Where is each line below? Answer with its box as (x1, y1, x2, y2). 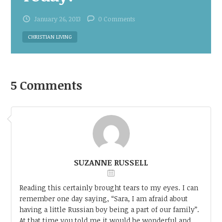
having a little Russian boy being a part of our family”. (19, 205, 200, 215)
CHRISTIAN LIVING (27, 33, 72, 41)
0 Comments (98, 14, 135, 24)
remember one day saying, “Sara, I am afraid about (19, 194, 188, 204)
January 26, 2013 (34, 14, 81, 24)
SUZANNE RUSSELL (74, 157, 148, 168)
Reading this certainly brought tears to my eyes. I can (19, 183, 199, 193)
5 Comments (11, 77, 83, 94)
